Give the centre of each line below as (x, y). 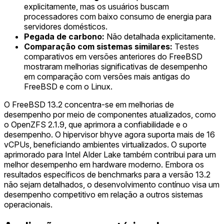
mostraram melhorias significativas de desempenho (116, 67)
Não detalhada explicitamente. (160, 37)
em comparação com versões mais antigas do (107, 77)
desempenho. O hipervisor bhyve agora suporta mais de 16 (109, 135)
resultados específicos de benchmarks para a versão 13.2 (107, 175)
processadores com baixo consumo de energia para (118, 17)
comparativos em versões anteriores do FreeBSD (113, 57)
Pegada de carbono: (64, 37)
